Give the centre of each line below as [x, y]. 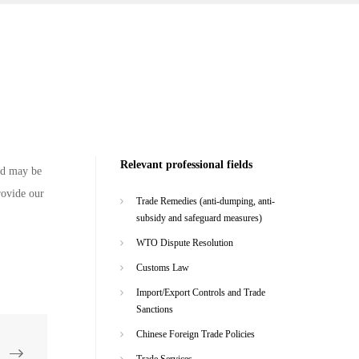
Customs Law [162, 267]
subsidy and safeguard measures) [199, 218]
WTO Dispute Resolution [184, 242]
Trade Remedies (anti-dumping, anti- [205, 201]
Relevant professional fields [186, 165]
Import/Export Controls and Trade [200, 292]
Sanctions [154, 309]
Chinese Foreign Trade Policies [195, 334]
